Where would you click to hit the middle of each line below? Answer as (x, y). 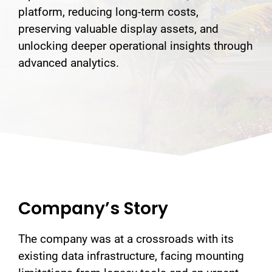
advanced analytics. (69, 63)
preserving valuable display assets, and (118, 29)
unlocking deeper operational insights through (135, 46)
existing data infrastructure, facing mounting (131, 256)
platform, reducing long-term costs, (108, 12)
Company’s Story (93, 208)
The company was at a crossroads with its (126, 239)
